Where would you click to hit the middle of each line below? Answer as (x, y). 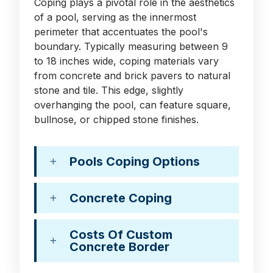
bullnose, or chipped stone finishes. (116, 119)
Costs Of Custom (121, 234)
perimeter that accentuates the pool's (121, 31)
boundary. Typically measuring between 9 (131, 46)
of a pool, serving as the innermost (115, 17)
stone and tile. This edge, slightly (109, 90)
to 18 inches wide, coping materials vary (126, 61)
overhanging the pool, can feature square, (133, 105)
